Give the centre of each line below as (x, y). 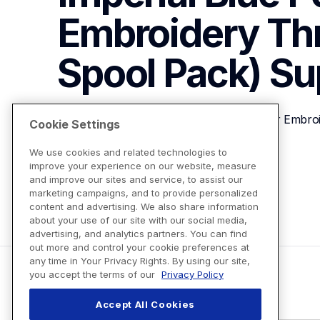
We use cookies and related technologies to (128, 152)
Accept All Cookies (145, 305)
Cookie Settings (75, 125)
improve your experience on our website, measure (143, 166)
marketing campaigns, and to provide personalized (144, 193)
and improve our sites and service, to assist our (136, 180)
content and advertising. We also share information (144, 207)
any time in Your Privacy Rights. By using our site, (140, 261)
